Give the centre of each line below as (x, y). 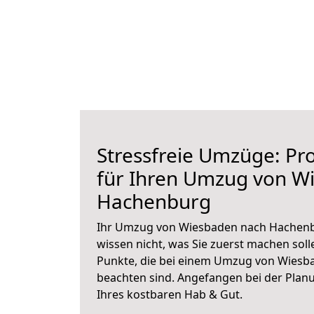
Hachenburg (154, 201)
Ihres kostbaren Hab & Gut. (170, 294)
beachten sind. (137, 278)
